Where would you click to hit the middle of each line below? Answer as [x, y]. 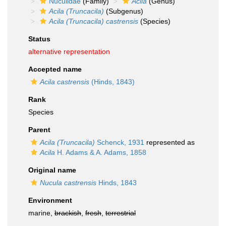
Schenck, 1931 [120, 142]
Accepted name [55, 69]
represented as [169, 142]
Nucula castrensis [68, 183]
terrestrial [121, 213]
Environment [50, 200]
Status [39, 39]
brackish [68, 213]
